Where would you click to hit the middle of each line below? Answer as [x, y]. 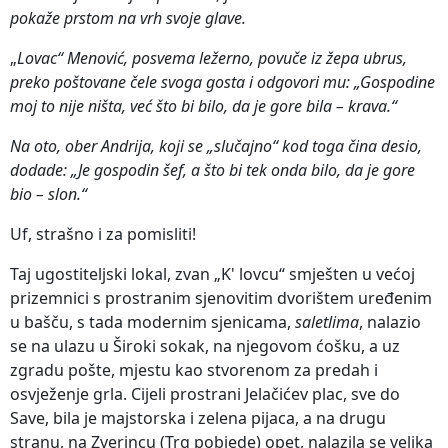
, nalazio [390, 321]
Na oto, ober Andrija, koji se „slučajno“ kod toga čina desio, [216, 145]
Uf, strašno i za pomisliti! [103, 233]
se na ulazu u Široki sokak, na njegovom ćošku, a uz [205, 345]
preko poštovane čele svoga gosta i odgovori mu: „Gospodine [222, 81]
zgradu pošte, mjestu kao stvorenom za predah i [194, 369]
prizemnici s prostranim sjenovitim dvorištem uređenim [221, 297]
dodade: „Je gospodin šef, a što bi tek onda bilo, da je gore [212, 169]
